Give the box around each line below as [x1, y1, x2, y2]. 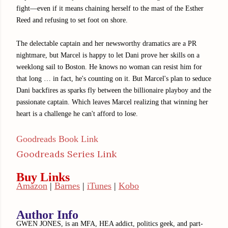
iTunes [87, 180, 111, 191]
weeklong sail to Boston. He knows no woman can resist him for [16, 63, 202, 71]
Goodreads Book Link [16, 133, 98, 144]
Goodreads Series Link [16, 148, 117, 160]
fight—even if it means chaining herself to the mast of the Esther [16, 4, 204, 12]
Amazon [16, 180, 47, 191]
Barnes [54, 180, 80, 191]
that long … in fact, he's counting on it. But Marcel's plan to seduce [16, 74, 211, 82]
